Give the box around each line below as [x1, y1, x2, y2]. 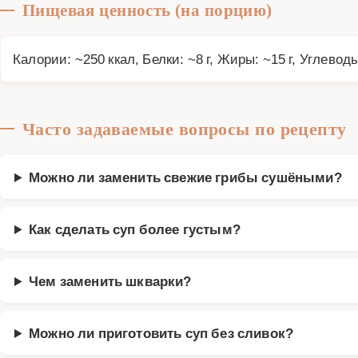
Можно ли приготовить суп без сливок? [29, 324, 294, 341]
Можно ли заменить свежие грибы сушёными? [29, 168, 342, 185]
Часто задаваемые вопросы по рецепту [22, 117, 347, 139]
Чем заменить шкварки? [29, 272, 192, 289]
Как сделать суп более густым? [29, 220, 241, 237]
